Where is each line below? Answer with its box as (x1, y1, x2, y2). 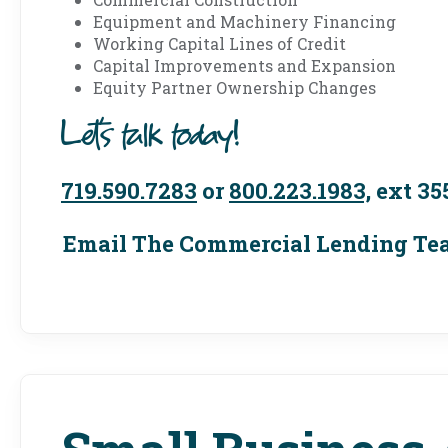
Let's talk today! (61, 110, 239, 165)
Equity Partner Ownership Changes (93, 77, 376, 98)
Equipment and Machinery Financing (93, 11, 396, 32)
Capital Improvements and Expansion (93, 55, 396, 76)
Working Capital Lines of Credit (93, 33, 346, 54)
